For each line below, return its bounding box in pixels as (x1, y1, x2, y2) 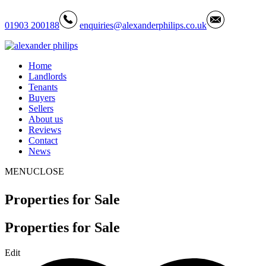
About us (28, 114, 63, 124)
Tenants (28, 82, 58, 92)
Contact (28, 135, 58, 145)
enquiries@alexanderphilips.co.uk (80, 20, 207, 30)
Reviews (28, 125, 61, 135)
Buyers (28, 93, 55, 103)
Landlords (28, 71, 66, 81)
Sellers (28, 103, 53, 113)
